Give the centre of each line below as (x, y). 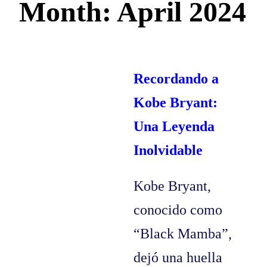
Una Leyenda (174, 127)
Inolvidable (168, 150)
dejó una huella (178, 258)
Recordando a (176, 79)
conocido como (178, 210)
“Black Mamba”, (183, 234)
